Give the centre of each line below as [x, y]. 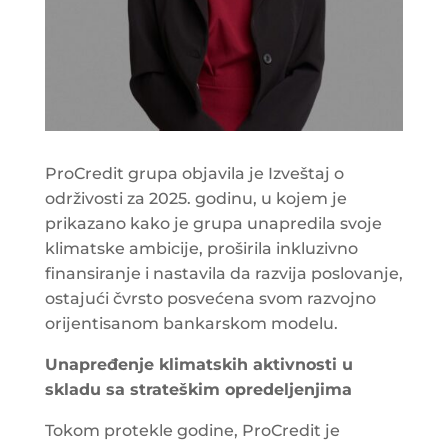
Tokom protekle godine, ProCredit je [192, 430]
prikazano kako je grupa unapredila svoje [213, 223]
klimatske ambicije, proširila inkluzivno [201, 248]
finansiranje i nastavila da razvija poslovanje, [223, 273]
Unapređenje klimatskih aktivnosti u [198, 364]
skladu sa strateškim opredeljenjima [198, 389]
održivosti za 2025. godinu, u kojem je [195, 198]
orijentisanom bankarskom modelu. [191, 323]
